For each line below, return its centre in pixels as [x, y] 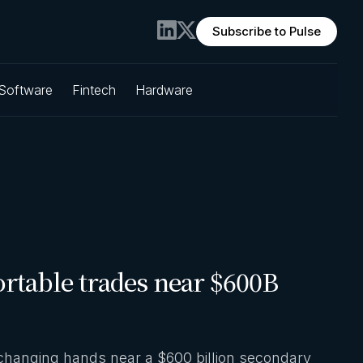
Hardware [164, 90]
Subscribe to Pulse [267, 32]
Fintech [94, 90]
